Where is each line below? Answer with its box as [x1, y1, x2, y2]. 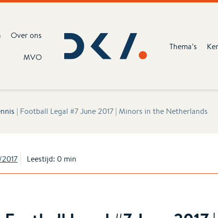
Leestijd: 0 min [27, 154, 76, 164]
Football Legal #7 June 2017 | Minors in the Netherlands [20, 106, 208, 116]
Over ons [11, 30, 42, 40]
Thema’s [169, 41, 198, 52]
